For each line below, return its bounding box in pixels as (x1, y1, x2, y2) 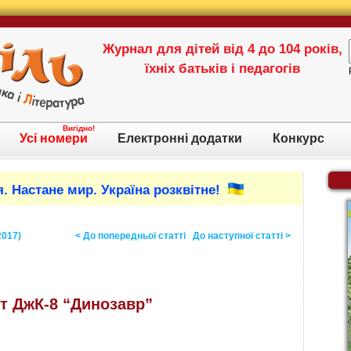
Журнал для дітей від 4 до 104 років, (103, 42, 342, 56)
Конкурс (272, 132, 324, 145)
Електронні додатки (118, 132, 243, 145)
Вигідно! (63, 124, 96, 132)
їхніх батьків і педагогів (145, 61, 300, 76)
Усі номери (19, 132, 88, 145)
